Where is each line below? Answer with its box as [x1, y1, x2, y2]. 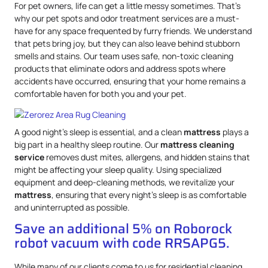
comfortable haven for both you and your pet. [14, 87, 187, 99]
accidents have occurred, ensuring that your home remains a [14, 75, 246, 87]
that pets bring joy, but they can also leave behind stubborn [14, 37, 240, 49]
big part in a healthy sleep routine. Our [14, 138, 160, 150]
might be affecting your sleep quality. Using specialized [14, 163, 221, 175]
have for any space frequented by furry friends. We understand [14, 25, 252, 36]
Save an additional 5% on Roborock [14, 218, 232, 240]
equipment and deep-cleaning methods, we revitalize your [14, 176, 234, 188]
